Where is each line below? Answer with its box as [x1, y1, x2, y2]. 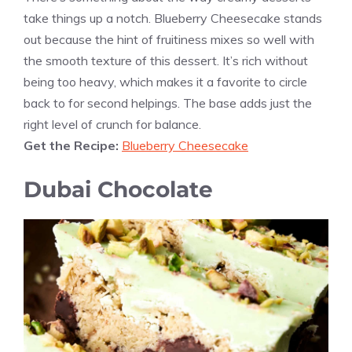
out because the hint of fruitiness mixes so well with [24, 31, 314, 47]
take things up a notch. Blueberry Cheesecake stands [24, 9, 322, 26]
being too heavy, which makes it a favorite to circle [24, 73, 307, 90]
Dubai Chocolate [24, 175, 213, 203]
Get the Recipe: [24, 137, 122, 153]
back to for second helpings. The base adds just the [24, 94, 312, 111]
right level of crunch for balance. [24, 115, 201, 132]
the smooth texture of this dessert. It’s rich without [24, 52, 308, 68]
